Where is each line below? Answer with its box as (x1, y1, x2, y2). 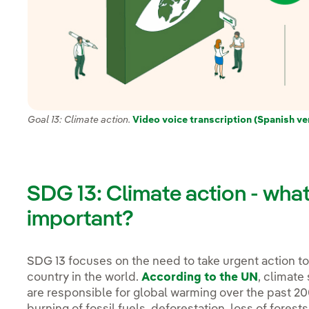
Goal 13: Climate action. (28, 114, 133, 125)
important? (27, 208, 134, 231)
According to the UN (141, 272, 259, 284)
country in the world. (27, 272, 142, 284)
